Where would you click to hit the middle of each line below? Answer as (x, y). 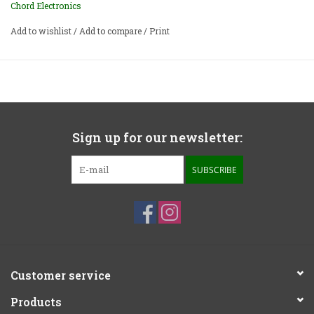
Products (36, 302)
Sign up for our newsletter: (157, 138)
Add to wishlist (42, 31)
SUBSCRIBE (214, 170)
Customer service (61, 275)
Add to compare (111, 31)
